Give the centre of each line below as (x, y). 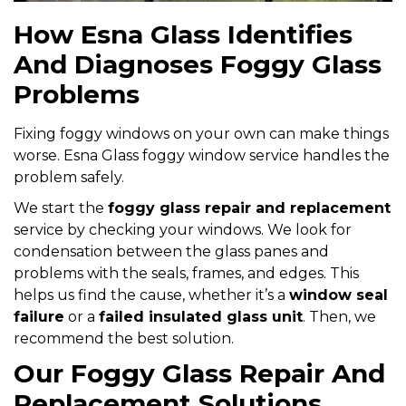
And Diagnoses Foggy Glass (198, 64)
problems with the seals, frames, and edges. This (186, 273)
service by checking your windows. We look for (183, 229)
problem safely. (69, 177)
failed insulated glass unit (201, 316)
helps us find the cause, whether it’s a (151, 295)
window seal (338, 295)
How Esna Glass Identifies (183, 34)
